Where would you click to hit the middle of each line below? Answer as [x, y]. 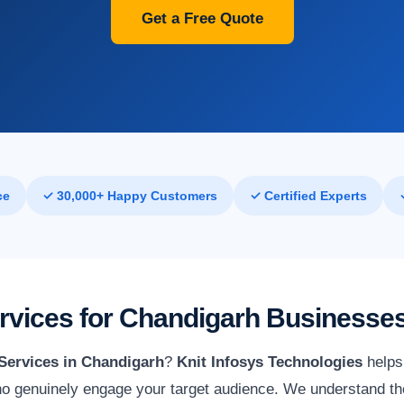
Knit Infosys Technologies [270, 362]
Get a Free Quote [202, 19]
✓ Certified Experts [308, 195]
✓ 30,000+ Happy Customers [129, 195]
